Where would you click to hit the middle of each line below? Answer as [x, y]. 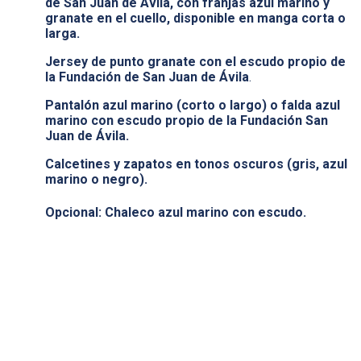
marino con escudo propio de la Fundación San [187, 120]
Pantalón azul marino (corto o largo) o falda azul [193, 105]
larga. [62, 33]
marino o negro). [96, 179]
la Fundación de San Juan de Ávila [147, 77]
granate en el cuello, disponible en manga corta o [195, 18]
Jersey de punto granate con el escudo [165, 61]
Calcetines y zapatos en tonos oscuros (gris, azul [196, 164]
